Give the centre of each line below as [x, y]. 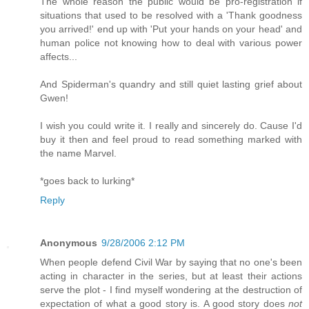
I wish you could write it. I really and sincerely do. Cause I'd [171, 125]
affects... [59, 56]
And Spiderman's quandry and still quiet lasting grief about [171, 84]
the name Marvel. [78, 153]
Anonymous [69, 242]
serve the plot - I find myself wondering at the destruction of [171, 289]
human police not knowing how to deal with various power [171, 42]
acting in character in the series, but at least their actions [171, 276]
